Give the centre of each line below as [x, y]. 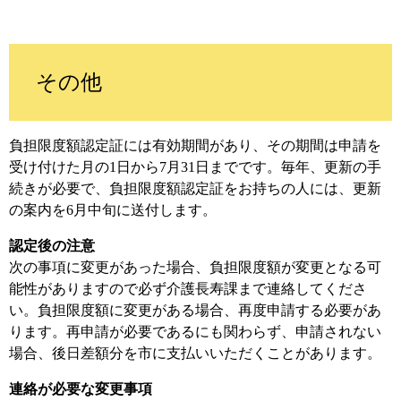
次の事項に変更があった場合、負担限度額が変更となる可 [195, 267]
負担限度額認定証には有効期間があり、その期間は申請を [195, 145]
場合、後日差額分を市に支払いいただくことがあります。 [195, 353]
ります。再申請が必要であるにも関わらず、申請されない [195, 331]
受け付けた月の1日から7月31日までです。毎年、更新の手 [195, 166]
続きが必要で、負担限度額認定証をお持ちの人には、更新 [195, 188]
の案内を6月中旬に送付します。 [113, 209]
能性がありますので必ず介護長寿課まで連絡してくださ [188, 288]
